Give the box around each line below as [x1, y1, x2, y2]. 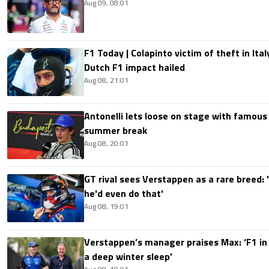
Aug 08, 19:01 [84, 200, 128, 212]
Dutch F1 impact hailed [84, 59, 185, 74]
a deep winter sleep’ [84, 249, 172, 264]
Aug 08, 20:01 [84, 137, 128, 149]
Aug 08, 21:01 [84, 74, 128, 86]
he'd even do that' [84, 186, 163, 201]
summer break [84, 122, 147, 138]
